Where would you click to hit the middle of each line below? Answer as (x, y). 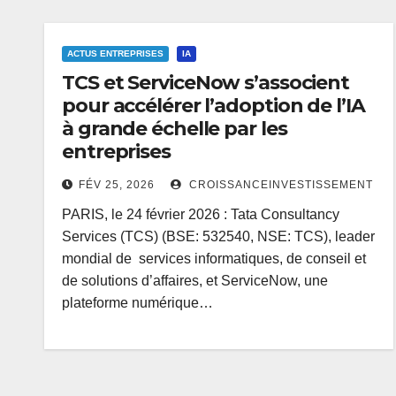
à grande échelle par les (175, 128)
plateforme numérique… (137, 302)
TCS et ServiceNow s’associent (206, 82)
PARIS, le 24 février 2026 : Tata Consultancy (201, 214)
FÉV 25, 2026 (117, 184)
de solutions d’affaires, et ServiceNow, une (195, 280)
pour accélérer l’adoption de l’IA (213, 105)
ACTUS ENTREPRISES (115, 53)
